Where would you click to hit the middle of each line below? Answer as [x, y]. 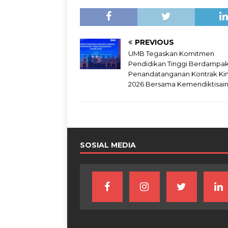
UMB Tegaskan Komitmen [171, 54]
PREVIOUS [154, 42]
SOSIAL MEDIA [108, 145]
